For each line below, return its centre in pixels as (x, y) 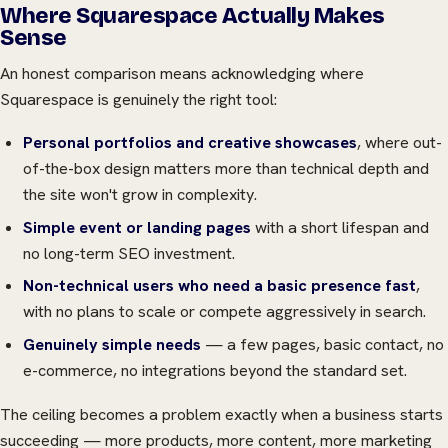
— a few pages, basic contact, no (322, 344)
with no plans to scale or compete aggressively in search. (224, 312)
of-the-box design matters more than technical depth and (225, 169)
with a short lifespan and (339, 227)
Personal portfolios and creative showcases (189, 143)
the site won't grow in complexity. (139, 195)
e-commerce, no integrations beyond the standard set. (214, 370)
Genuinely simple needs (111, 344)
